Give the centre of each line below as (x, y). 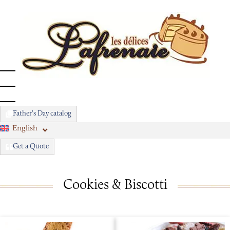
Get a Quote (31, 147)
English (25, 129)
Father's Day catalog (42, 114)
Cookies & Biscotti (115, 186)
